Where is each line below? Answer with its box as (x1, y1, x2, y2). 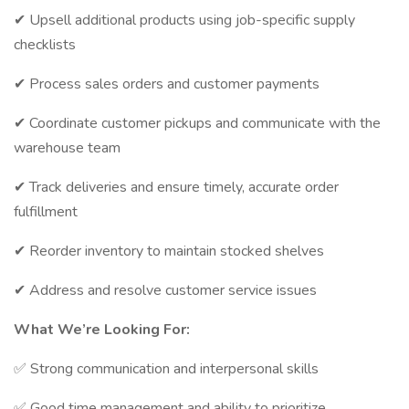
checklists (14, 35, 76, 55)
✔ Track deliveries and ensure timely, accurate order (14, 177, 339, 197)
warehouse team (14, 138, 121, 158)
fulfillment (14, 202, 78, 222)
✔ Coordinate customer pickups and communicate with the (14, 113, 381, 133)
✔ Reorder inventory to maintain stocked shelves (14, 241, 324, 261)
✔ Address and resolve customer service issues (14, 280, 317, 300)
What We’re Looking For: (14, 320, 190, 340)
